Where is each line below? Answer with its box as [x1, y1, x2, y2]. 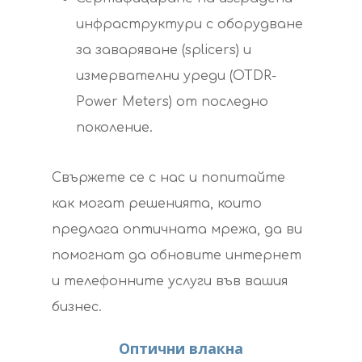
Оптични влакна [119, 339, 243, 358]
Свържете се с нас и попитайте [52, 170, 285, 185]
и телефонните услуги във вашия [52, 274, 288, 288]
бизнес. [52, 300, 102, 314]
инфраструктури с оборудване [76, 17, 303, 32]
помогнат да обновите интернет [52, 248, 301, 263]
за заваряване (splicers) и [76, 43, 251, 57]
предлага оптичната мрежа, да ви [52, 222, 302, 237]
